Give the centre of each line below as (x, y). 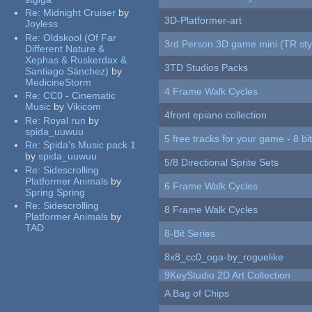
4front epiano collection (216, 115)
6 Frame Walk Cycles (211, 186)
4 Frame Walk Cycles (211, 92)
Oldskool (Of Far (80, 37)
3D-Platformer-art (203, 21)
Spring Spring (55, 192)
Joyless (42, 24)
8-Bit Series (190, 234)
